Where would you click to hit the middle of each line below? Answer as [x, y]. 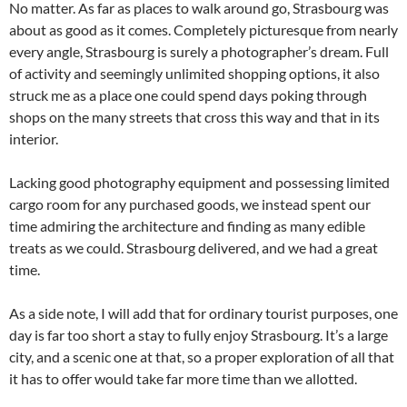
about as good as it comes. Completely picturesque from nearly [203, 30]
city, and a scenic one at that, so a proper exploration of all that [202, 357]
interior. [34, 139]
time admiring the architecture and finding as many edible [187, 226]
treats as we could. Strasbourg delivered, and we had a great [194, 248]
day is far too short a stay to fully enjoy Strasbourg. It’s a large [199, 335]
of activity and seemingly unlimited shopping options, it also [194, 73]
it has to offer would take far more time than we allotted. [183, 378]
